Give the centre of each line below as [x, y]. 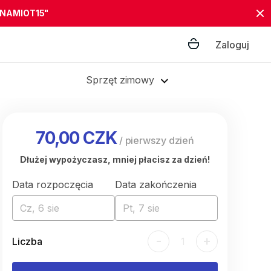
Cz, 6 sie [40, 208]
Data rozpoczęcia [53, 184]
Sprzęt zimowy [120, 80]
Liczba [27, 241]
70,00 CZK [76, 138]
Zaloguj [232, 45]
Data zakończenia [156, 184]
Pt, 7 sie [141, 208]
